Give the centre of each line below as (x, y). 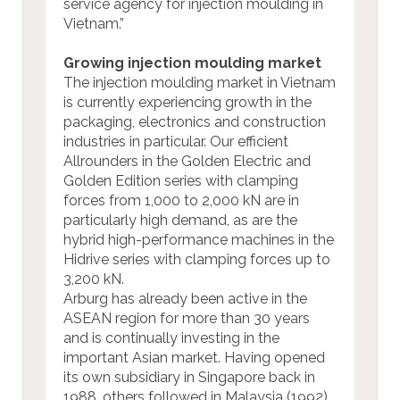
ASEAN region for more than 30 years (187, 318)
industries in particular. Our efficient (176, 141)
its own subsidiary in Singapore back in (189, 377)
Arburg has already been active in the (185, 298)
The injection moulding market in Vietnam (200, 82)
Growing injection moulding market (192, 62)
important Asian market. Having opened (194, 357)
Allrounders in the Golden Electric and (187, 161)
